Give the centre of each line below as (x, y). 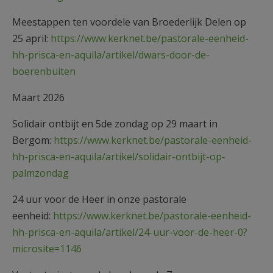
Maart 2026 (38, 97)
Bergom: (33, 140)
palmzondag (41, 173)
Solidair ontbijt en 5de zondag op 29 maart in (115, 123)
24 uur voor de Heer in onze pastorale (99, 199)
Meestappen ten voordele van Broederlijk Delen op (129, 22)
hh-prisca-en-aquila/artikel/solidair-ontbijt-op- (119, 156)
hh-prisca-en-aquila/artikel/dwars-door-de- (111, 55)
